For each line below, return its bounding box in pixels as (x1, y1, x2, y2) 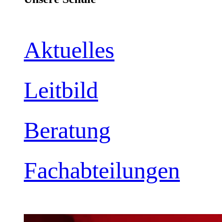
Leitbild (24, 76, 98, 103)
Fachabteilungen (24, 157, 180, 183)
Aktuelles (24, 36, 114, 63)
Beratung (24, 116, 111, 143)
